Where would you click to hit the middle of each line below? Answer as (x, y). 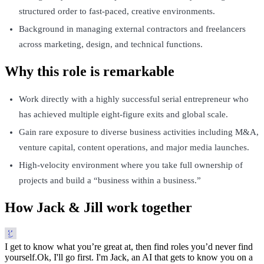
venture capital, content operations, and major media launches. (134, 147)
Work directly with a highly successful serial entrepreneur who (134, 99)
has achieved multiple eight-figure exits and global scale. (123, 114)
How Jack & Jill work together (98, 207)
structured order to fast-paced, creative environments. (117, 11)
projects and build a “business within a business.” (110, 180)
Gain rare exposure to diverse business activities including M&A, (139, 132)
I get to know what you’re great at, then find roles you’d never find (129, 246)
